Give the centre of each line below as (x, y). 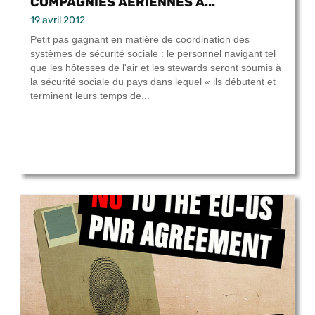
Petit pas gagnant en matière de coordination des (140, 40)
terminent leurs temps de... (90, 96)
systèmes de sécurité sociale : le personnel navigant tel (153, 54)
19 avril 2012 (58, 20)
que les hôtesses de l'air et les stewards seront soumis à (156, 68)
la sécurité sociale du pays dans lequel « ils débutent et (153, 82)
